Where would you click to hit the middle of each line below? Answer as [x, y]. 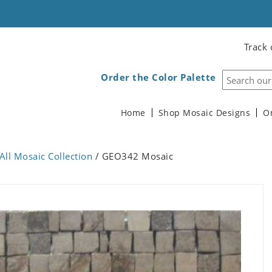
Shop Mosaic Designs [204, 113]
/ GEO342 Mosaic [133, 156]
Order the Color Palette [158, 77]
